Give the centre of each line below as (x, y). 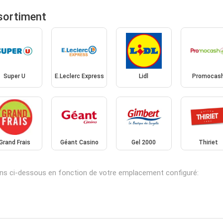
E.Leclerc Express (79, 76)
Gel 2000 (144, 142)
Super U (15, 76)
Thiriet (209, 142)
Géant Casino (79, 142)
